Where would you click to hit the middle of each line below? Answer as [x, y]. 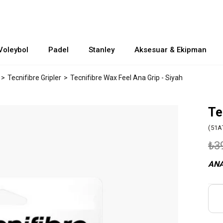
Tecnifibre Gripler [34, 78]
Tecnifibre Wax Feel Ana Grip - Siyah [126, 78]
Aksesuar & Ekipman [170, 50]
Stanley [101, 50]
